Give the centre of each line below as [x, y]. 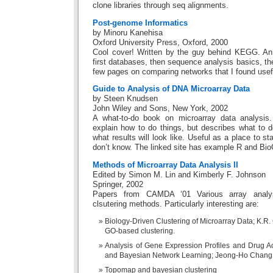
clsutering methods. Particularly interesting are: [176, 204]
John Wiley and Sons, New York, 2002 [160, 109]
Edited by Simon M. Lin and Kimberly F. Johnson [179, 175]
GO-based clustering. [140, 231]
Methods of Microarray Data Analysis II [165, 165]
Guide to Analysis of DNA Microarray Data [171, 89]
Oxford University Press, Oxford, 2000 [160, 42]
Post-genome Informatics [140, 23]
